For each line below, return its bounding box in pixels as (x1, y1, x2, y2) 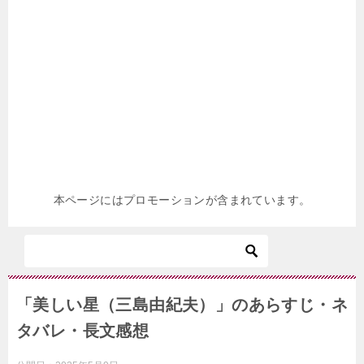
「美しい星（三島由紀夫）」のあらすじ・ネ (16, 296, 348, 314)
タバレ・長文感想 (16, 322, 149, 340)
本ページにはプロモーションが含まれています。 (53, 193, 311, 207)
